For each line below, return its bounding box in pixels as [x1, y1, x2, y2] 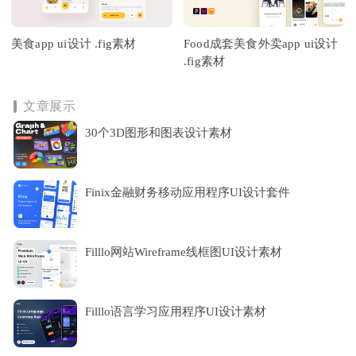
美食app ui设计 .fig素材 [11, 37, 137, 50]
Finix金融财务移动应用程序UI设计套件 [85, 185, 290, 199]
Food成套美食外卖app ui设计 [184, 37, 339, 50]
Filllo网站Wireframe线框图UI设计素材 [85, 245, 282, 258]
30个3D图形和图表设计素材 [85, 126, 232, 139]
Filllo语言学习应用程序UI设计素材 [85, 304, 266, 318]
